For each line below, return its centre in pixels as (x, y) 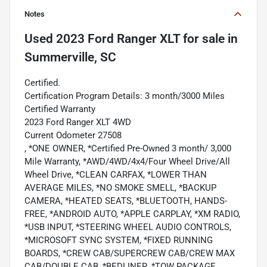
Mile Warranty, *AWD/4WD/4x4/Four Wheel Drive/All (127, 162)
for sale (202, 39)
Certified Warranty (60, 109)
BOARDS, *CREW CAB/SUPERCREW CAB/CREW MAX (130, 254)
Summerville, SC (70, 58)
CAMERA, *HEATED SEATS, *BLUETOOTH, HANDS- (126, 201)
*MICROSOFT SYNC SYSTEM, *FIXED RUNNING (119, 240)
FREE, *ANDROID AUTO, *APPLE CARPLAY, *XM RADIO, (132, 214)
